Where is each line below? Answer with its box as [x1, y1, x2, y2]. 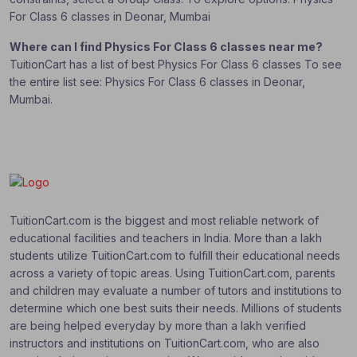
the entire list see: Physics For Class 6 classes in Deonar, [10, 75, 305, 88]
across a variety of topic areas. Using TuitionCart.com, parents [10, 266, 335, 280]
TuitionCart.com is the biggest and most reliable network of [10, 214, 319, 228]
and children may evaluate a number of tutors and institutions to [10, 284, 342, 298]
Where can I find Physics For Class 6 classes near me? [10, 40, 323, 53]
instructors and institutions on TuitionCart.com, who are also [10, 336, 320, 351]
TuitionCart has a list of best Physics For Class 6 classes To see [10, 57, 342, 71]
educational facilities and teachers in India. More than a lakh [10, 231, 322, 245]
